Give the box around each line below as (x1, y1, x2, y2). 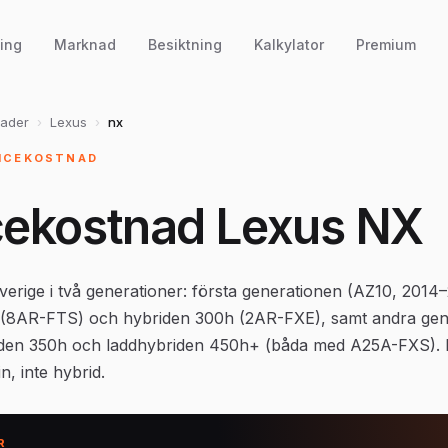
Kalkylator (254, 35, 325, 53)
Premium (356, 35, 417, 53)
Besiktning (148, 35, 223, 53)
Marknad (54, 35, 117, 53)
